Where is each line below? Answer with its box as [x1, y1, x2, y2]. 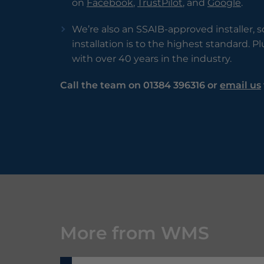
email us [220, 80, 261, 91]
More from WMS [60, 222, 209, 244]
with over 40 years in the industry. [72, 53, 232, 65]
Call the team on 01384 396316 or [60, 80, 220, 91]
